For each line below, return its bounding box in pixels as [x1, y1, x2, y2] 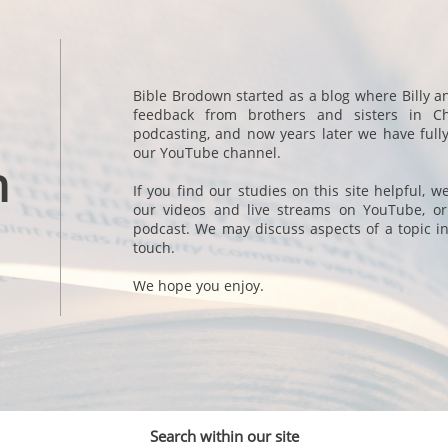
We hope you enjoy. [133, 276, 268, 295]
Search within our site [149, 426, 299, 446]
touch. [133, 238, 179, 257]
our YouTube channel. [133, 143, 281, 162]
